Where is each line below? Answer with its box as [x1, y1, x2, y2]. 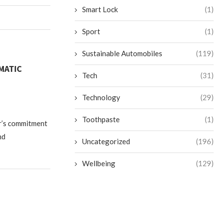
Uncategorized [82, 137, 131, 146]
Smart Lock [82, 5, 118, 14]
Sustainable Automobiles [82, 49, 163, 58]
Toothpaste [82, 115, 120, 124]
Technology [82, 93, 121, 102]
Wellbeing [82, 159, 116, 168]
